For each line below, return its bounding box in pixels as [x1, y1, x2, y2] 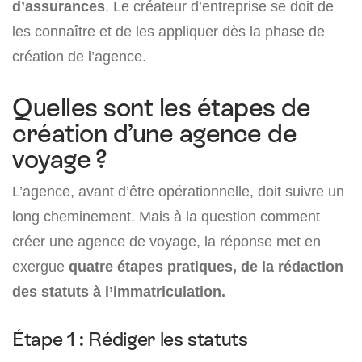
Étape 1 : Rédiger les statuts [12, 328, 248, 351]
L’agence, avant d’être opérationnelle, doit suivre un [12, 183, 344, 200]
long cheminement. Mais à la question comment [12, 208, 320, 225]
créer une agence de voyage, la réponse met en [12, 233, 321, 250]
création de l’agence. [12, 48, 146, 65]
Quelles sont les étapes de [12, 93, 311, 123]
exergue [12, 258, 69, 276]
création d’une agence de [12, 119, 297, 149]
